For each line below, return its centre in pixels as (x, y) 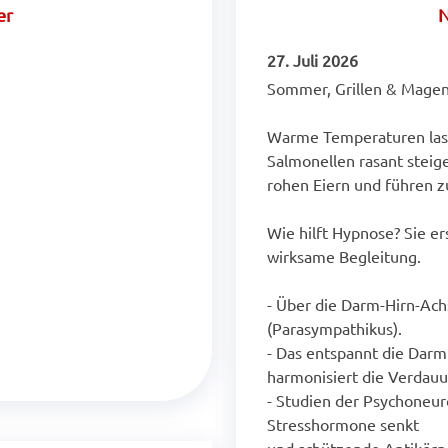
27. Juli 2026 (312, 60)
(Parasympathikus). (334, 328)
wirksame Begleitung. (344, 256)
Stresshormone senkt (343, 424)
